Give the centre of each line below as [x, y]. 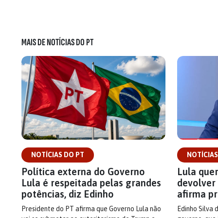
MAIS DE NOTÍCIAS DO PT [57, 43]
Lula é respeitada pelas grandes [91, 183]
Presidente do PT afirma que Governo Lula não [91, 209]
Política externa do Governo [83, 172]
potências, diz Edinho [68, 194]
